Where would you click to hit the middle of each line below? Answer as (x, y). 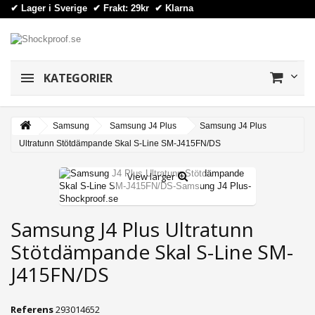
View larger (151, 176)
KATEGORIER (77, 78)
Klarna (178, 8)
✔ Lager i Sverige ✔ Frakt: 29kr (83, 8)
